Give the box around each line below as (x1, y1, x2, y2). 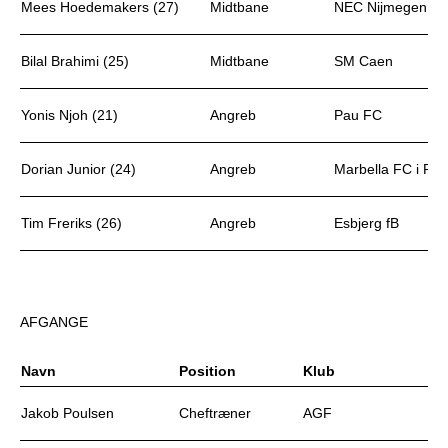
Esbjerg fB (334, 215, 399, 231)
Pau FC (334, 107, 386, 123)
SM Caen (334, 53, 393, 69)
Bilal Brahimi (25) (21, 53, 129, 69)
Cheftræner (179, 405, 251, 421)
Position (179, 363, 236, 379)
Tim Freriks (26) (21, 215, 122, 231)
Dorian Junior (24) (21, 161, 136, 177)
